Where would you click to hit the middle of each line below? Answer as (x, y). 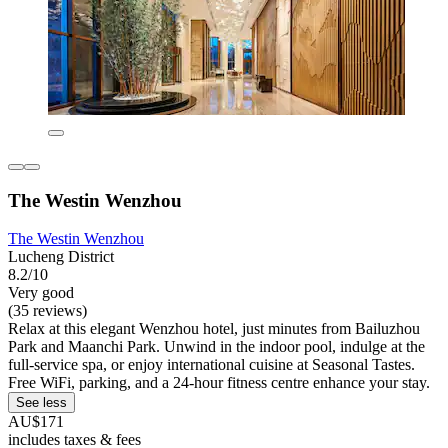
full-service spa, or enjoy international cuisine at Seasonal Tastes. (211, 365)
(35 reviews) (47, 311)
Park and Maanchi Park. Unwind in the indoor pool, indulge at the (216, 347)
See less (41, 403)
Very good (41, 293)
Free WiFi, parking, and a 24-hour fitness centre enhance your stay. (219, 383)
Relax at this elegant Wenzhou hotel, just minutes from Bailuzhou (214, 329)
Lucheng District (61, 257)
